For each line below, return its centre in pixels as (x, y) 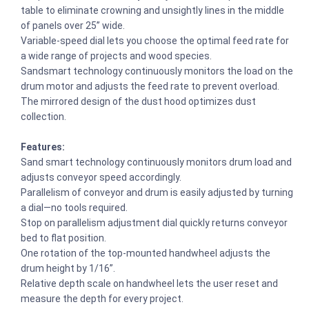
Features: (43, 147)
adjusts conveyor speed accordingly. (101, 177)
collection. (44, 116)
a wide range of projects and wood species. (117, 56)
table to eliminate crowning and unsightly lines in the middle (152, 10)
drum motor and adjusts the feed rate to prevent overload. (151, 86)
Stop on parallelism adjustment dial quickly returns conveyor (154, 222)
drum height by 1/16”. (68, 268)
